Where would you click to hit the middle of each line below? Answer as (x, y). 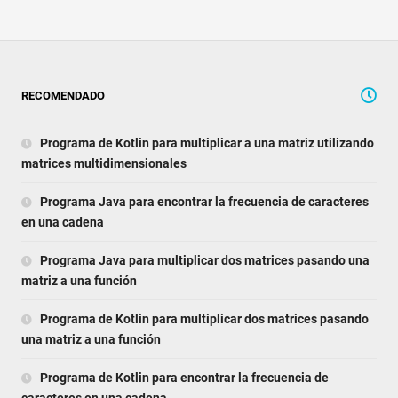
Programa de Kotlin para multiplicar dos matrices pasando (203, 319)
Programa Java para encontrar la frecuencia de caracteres (203, 202)
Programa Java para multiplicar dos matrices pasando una (203, 261)
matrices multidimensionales (103, 164)
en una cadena (62, 223)
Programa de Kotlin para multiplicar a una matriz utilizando (205, 143)
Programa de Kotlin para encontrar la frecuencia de (183, 378)
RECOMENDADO (63, 96)
